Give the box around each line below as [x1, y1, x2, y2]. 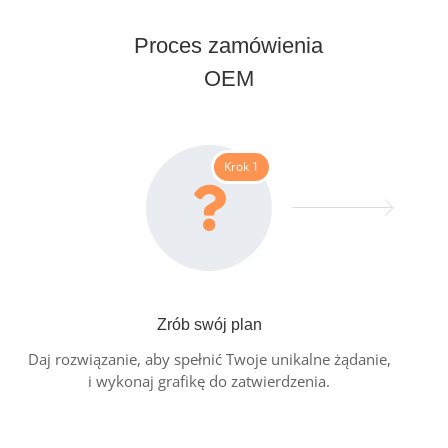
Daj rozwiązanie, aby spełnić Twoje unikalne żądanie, [27, 349, 391, 370]
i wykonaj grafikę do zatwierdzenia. [88, 371, 330, 392]
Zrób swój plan [156, 316, 262, 334]
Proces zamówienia [134, 33, 324, 59]
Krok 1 [224, 158, 259, 176]
